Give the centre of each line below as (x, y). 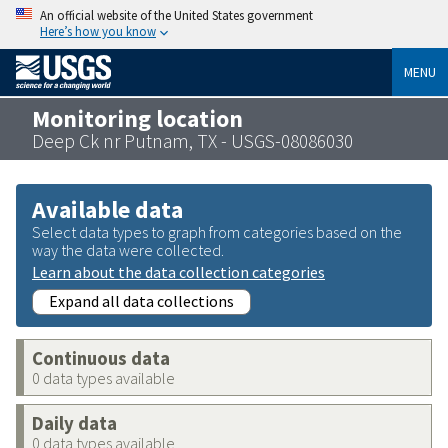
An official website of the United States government (176, 15)
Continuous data (101, 358)
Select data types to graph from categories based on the (217, 231)
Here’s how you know (98, 31)
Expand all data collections (141, 300)
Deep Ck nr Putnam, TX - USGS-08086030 (192, 140)
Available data (107, 209)
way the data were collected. (128, 249)
